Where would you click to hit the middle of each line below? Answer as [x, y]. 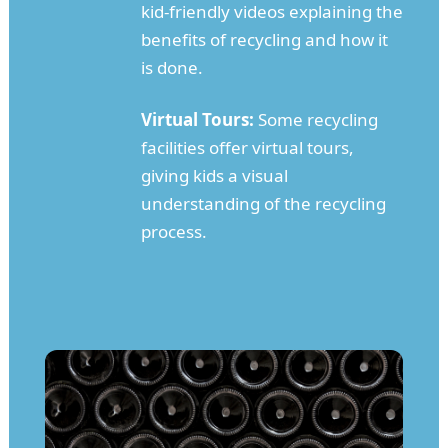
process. [173, 232]
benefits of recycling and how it [264, 40]
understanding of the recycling [263, 204]
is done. [171, 68]
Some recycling [315, 120]
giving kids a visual [214, 176]
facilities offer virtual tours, [247, 148]
